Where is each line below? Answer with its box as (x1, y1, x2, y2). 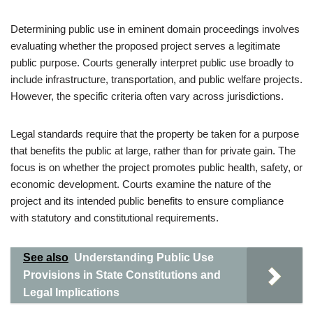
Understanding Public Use (74, 252, 214, 263)
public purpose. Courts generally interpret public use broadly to (10, 57, 293, 68)
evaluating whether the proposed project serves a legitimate (10, 40, 280, 52)
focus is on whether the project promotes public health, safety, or (10, 161, 303, 173)
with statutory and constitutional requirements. (10, 212, 219, 224)
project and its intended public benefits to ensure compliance (10, 195, 284, 207)
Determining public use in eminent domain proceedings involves (10, 23, 300, 35)
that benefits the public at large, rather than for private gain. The (10, 145, 296, 156)
